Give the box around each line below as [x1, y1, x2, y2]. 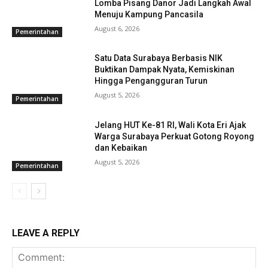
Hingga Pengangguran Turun [95, 76, 208, 86]
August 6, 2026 [95, 23, 140, 33]
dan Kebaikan [95, 143, 148, 153]
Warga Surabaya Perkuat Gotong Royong [95, 132, 255, 142]
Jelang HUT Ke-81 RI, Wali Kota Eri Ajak [95, 120, 246, 130]
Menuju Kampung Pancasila [95, 9, 204, 19]
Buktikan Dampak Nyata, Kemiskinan [95, 65, 235, 75]
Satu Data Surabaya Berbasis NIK [95, 53, 223, 63]
